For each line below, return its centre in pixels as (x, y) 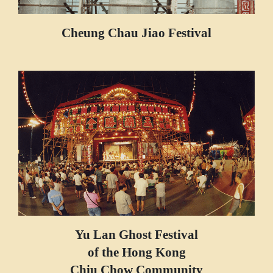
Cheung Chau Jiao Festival (136, 32)
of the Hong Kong (136, 252)
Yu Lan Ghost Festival (136, 234)
